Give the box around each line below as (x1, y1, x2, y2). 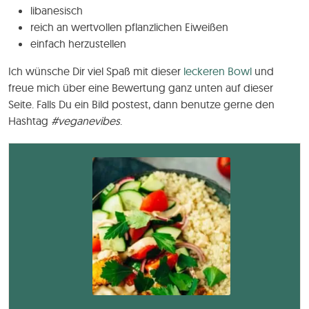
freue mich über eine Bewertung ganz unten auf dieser (8, 80, 273, 94)
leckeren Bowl (183, 63, 255, 78)
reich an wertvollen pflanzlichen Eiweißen (30, 19, 228, 34)
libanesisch (30, 3, 83, 17)
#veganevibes (51, 113, 120, 128)
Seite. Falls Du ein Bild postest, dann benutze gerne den (8, 97, 275, 111)
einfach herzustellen (30, 36, 126, 50)
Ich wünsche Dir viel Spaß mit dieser (8, 63, 183, 78)
